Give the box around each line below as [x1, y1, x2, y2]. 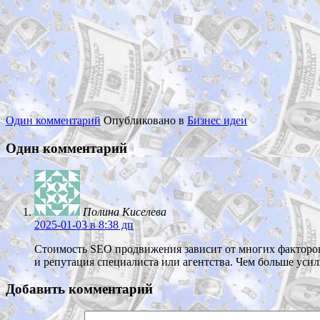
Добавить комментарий [6, 281, 153, 297]
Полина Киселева [83, 205, 166, 218]
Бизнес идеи [187, 114, 247, 127]
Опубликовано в [104, 114, 187, 127]
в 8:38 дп [87, 218, 134, 231]
